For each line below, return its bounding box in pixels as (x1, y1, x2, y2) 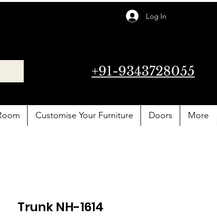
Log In (145, 11, 166, 21)
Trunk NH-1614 (17, 199, 104, 216)
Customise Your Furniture (35, 110, 133, 121)
